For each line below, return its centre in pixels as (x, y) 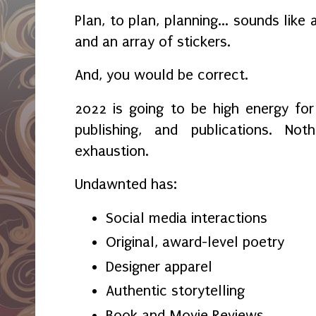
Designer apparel (159, 266)
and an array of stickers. (153, 41)
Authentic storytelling (175, 291)
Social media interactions (187, 218)
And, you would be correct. (164, 75)
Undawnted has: (128, 184)
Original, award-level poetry (197, 242)
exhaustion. (114, 151)
